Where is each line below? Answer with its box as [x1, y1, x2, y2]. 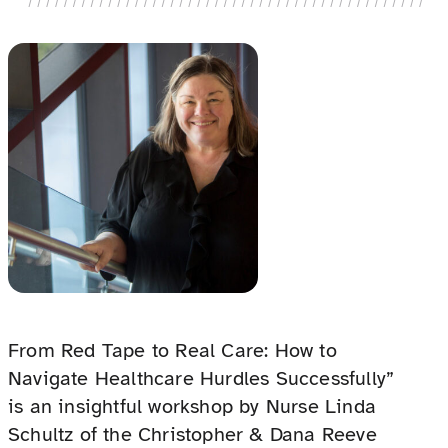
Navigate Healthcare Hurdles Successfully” [8, 366, 395, 392]
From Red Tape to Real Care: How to [8, 338, 337, 364]
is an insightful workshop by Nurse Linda [8, 394, 377, 420]
